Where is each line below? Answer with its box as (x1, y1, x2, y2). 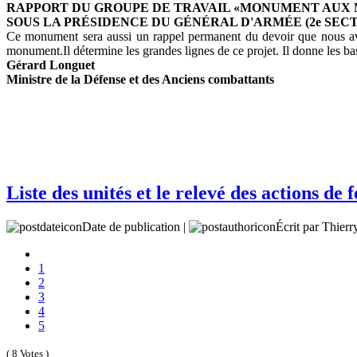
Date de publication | (82, 219, 189, 233)
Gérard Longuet (6, 57, 95, 72)
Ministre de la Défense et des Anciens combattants (6, 72, 274, 86)
